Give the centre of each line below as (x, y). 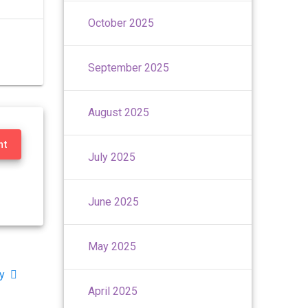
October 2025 (121, 23)
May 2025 (112, 246)
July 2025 (112, 157)
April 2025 (113, 291)
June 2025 (114, 201)
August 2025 (119, 112)
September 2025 (129, 67)
